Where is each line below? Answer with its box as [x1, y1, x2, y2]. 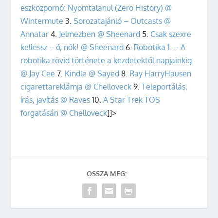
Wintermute [20, 16, 64, 26]
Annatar [20, 29, 49, 39]
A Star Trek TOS [103, 94, 161, 105]
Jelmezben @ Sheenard [59, 29, 141, 39]
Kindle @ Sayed [65, 68, 120, 78]
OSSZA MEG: [87, 169, 127, 178]
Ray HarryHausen [129, 68, 192, 78]
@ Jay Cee [20, 68, 55, 78]
